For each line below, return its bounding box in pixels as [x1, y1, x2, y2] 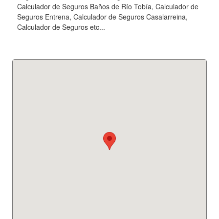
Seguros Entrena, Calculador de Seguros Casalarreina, [17, 11, 188, 22]
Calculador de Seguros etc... [17, 22, 105, 32]
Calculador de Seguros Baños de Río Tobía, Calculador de [17, 1, 198, 11]
